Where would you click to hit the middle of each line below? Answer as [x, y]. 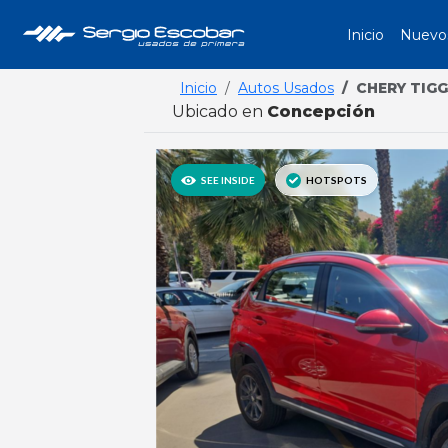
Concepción [321, 111]
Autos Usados [286, 88]
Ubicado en [217, 111]
